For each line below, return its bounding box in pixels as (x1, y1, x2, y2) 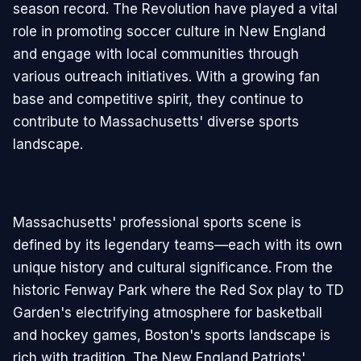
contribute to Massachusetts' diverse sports (13, 114, 299, 131)
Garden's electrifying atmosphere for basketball (13, 305, 322, 322)
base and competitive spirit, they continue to (13, 91, 303, 108)
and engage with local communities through (13, 46, 299, 63)
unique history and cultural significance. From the (13, 259, 333, 276)
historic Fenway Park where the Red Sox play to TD (13, 282, 344, 299)
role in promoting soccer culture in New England (13, 23, 326, 40)
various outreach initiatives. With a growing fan (13, 68, 320, 85)
